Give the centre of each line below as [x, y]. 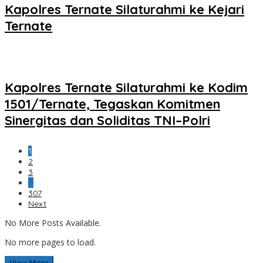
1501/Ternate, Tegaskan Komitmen [112, 104]
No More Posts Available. [53, 223]
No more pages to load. [50, 242]
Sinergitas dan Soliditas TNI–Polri [107, 121]
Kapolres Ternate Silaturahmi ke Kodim [126, 88]
